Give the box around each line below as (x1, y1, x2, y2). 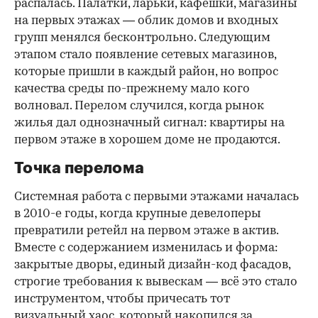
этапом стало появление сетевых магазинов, (14, 49, 276, 62)
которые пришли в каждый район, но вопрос (14, 66, 278, 79)
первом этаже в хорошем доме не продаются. (14, 134, 280, 147)
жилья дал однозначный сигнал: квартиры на (14, 117, 285, 130)
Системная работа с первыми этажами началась (14, 191, 299, 204)
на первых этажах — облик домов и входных (14, 15, 278, 28)
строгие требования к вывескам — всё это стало (14, 276, 297, 289)
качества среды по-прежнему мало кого (14, 83, 250, 96)
